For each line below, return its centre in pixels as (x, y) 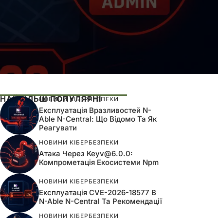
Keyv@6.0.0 (109, 153)
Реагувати (58, 127)
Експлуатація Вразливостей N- (95, 110)
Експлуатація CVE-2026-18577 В (98, 192)
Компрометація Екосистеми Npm (99, 162)
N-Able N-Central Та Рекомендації (100, 201)
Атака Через (63, 153)
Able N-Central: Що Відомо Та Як (98, 119)
